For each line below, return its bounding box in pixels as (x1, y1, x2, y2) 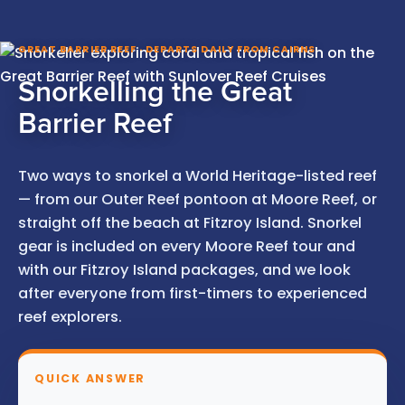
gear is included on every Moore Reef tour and (18, 235, 355, 257)
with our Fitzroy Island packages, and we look (18, 259, 351, 280)
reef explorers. (18, 306, 122, 327)
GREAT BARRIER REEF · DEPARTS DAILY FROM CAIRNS (18, 42, 316, 57)
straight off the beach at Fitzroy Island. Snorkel (18, 212, 362, 233)
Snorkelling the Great (18, 78, 292, 108)
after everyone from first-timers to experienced (18, 282, 367, 304)
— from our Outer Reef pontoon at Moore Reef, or (18, 188, 377, 210)
